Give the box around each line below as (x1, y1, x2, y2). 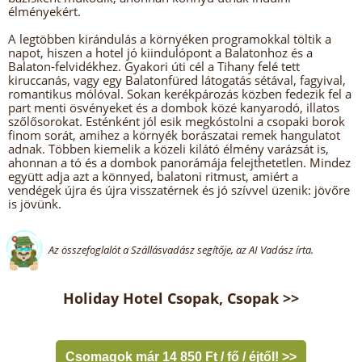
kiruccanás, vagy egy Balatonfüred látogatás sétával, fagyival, (8, 72, 346, 88)
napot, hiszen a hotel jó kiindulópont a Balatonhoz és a (8, 44, 313, 61)
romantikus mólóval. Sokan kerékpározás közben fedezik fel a (8, 86, 351, 102)
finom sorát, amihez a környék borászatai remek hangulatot (8, 127, 340, 143)
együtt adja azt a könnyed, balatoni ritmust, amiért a (8, 168, 298, 184)
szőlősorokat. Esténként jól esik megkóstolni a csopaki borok (8, 113, 345, 129)
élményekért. (8, 3, 81, 19)
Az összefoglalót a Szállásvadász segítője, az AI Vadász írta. (48, 242, 314, 257)
